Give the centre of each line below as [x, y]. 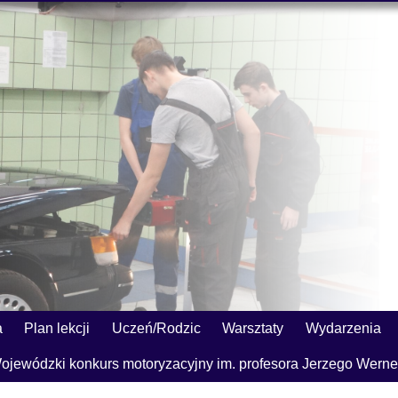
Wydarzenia [343, 328]
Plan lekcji [57, 328]
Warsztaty [253, 328]
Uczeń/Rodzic [156, 328]
